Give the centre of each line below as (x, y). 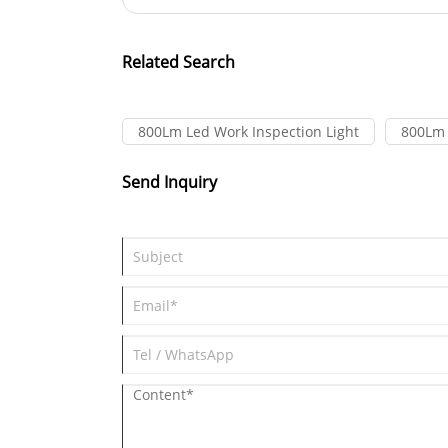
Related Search (178, 61)
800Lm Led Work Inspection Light (248, 131)
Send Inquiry (169, 181)
